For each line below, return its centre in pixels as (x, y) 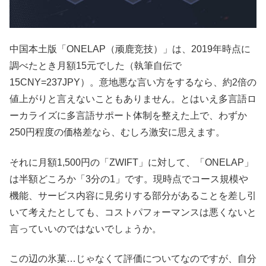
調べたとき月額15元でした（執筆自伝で (96, 66)
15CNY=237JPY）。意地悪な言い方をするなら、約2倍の (133, 83)
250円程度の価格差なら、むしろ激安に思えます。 (117, 132)
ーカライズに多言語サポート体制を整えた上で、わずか (128, 116)
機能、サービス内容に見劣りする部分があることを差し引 (133, 195)
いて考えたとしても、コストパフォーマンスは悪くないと (133, 212)
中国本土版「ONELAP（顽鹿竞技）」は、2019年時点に (130, 49)
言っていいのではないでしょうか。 (85, 229)
